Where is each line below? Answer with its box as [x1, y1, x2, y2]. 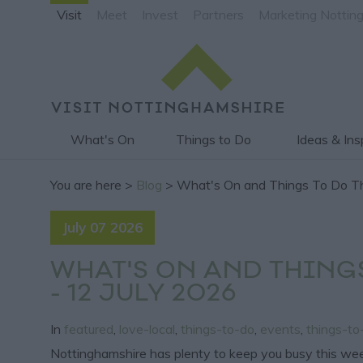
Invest [142, 6, 178, 23]
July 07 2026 [62, 218, 143, 236]
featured [64, 320, 113, 337]
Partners [193, 6, 244, 23]
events [260, 320, 301, 337]
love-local [119, 320, 175, 337]
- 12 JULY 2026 [50, 283, 237, 306]
